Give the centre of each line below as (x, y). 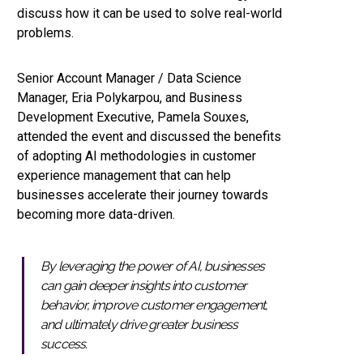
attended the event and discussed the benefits (149, 137)
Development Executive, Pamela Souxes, (133, 117)
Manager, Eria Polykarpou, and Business (130, 98)
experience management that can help (124, 176)
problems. (45, 33)
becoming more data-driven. (96, 215)
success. (64, 344)
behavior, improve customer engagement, (154, 305)
